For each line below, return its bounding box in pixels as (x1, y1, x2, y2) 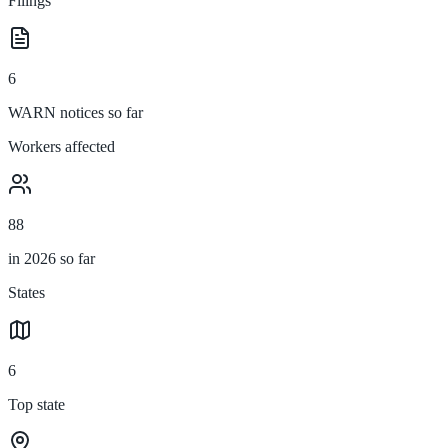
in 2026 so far (8, 249, 95, 267)
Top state (8, 395, 65, 413)
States (8, 283, 45, 301)
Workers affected (8, 137, 115, 155)
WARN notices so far (8, 103, 143, 121)
